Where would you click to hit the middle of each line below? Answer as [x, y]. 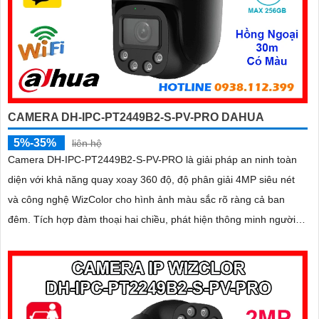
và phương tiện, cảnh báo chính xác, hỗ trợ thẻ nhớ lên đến [142, 240]
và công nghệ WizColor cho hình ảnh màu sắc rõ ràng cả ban [146, 200]
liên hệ [87, 143]
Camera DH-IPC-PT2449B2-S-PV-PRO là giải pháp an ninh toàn [152, 160]
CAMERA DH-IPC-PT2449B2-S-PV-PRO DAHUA [136, 117]
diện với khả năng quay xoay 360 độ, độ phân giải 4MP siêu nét [151, 180]
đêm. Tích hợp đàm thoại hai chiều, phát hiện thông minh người [21, 220]
